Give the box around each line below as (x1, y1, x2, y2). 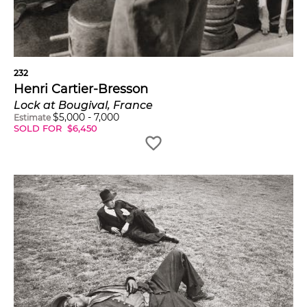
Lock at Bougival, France (14, 99, 153, 112)
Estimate (14, 112, 51, 123)
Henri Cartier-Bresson (14, 82, 148, 97)
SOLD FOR (14, 123, 64, 134)
